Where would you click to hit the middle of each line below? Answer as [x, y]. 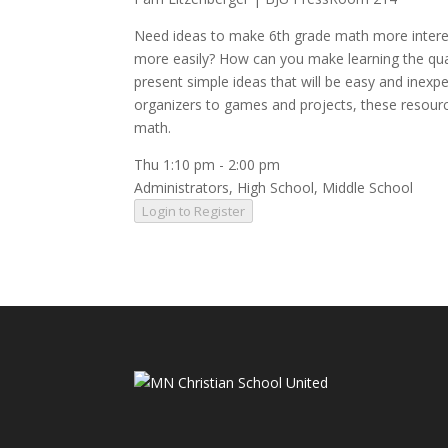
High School [276, 187]
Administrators [182, 187]
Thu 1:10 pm [175, 164]
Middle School [368, 187]
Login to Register [194, 211]
